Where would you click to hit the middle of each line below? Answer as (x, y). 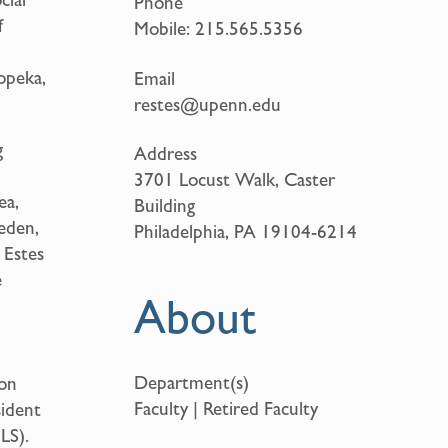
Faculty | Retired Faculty (225, 407)
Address (165, 153)
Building (164, 205)
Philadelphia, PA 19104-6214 (245, 231)
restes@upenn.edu (207, 103)
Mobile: (161, 27)
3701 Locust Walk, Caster (234, 179)
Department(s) (191, 381)
